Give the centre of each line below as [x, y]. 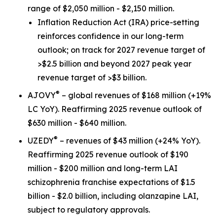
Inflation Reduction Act [82, 22]
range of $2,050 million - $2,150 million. [101, 8]
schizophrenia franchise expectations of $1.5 [111, 182]
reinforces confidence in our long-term [110, 36]
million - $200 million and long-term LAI [103, 168]
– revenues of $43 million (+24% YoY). [129, 141]
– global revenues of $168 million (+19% [135, 95]
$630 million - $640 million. [77, 123]
